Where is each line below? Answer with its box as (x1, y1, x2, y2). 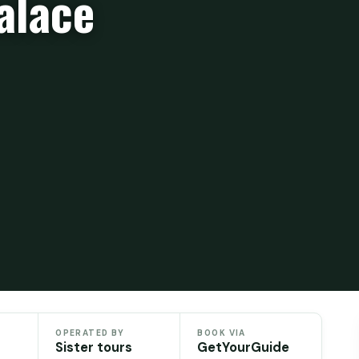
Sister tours (55, 338, 133, 356)
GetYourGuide (197, 338, 290, 356)
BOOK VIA (197, 327, 246, 338)
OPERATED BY (55, 327, 125, 338)
